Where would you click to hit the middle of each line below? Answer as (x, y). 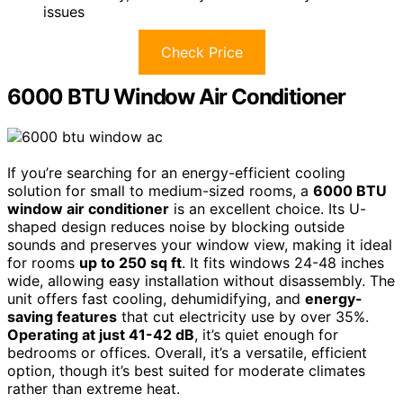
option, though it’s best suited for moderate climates (186, 370)
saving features (62, 316)
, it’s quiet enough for (266, 334)
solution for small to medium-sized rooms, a (160, 190)
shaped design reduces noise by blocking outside (176, 226)
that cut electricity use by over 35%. (243, 316)
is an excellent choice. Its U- (268, 208)
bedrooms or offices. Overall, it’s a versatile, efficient (187, 352)
